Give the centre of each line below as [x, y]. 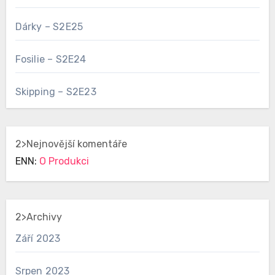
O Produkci [64, 161]
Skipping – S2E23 [56, 92]
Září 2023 [38, 239]
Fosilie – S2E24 [51, 60]
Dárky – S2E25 [49, 27]
